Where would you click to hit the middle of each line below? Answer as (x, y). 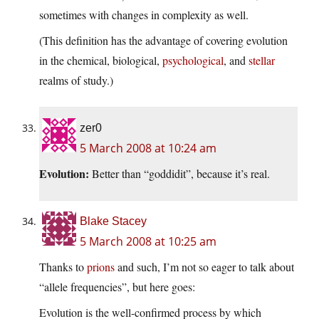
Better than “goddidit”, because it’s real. (179, 174)
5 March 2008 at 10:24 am (148, 148)
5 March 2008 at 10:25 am (148, 242)
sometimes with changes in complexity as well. (144, 15)
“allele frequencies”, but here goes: (117, 287)
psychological (193, 61)
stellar (262, 61)
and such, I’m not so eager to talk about (204, 267)
